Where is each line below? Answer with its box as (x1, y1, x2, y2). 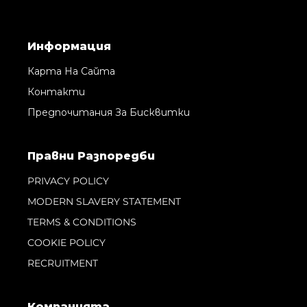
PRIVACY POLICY (27, 174, 109, 187)
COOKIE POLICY (27, 236, 106, 249)
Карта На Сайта (27, 64, 115, 77)
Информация (27, 39, 111, 53)
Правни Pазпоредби (27, 149, 155, 162)
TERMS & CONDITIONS (27, 215, 136, 228)
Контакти (27, 85, 85, 98)
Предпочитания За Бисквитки (27, 106, 190, 119)
